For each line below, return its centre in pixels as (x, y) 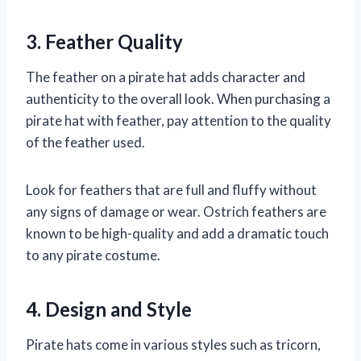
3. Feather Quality (104, 42)
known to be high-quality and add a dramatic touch (177, 234)
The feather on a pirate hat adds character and (166, 77)
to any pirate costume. (93, 255)
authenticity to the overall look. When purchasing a (178, 99)
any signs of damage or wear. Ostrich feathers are (176, 212)
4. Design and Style (109, 309)
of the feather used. (85, 143)
